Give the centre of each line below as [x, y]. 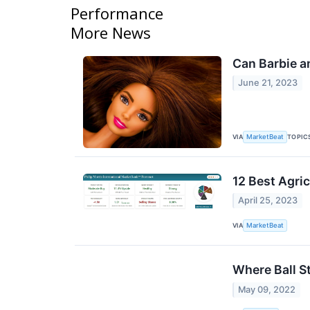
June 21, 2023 [268, 83]
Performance [117, 13]
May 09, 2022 [267, 289]
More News [111, 32]
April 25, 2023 [268, 201]
